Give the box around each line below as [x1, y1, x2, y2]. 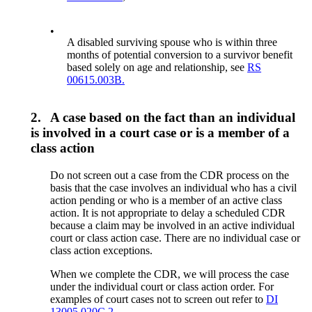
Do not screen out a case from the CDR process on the [50, 169, 290, 182]
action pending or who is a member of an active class [50, 194, 283, 207]
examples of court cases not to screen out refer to [50, 293, 267, 306]
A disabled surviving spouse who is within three [67, 36, 278, 48]
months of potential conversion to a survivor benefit [67, 48, 293, 61]
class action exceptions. [50, 244, 153, 257]
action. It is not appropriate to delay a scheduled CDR [50, 207, 286, 219]
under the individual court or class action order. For [50, 281, 274, 293]
